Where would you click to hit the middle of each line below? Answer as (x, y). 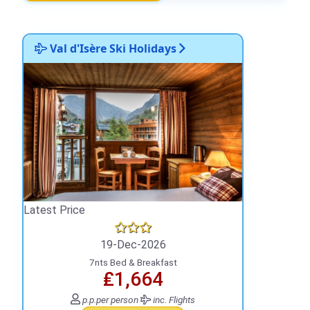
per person (117, 299)
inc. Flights (173, 299)
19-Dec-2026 (133, 244)
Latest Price (54, 210)
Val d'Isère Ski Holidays (112, 48)
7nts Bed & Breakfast (133, 262)
